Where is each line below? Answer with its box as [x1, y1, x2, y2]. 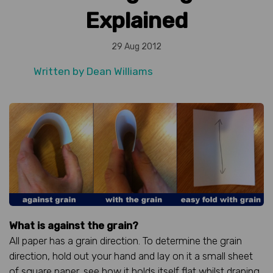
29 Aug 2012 [112, 41, 161, 52]
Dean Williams [87, 65, 153, 77]
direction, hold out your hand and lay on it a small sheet [9, 249, 253, 262]
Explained [85, 7, 188, 34]
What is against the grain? [9, 219, 138, 232]
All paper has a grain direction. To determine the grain [9, 234, 242, 247]
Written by [34, 65, 87, 77]
